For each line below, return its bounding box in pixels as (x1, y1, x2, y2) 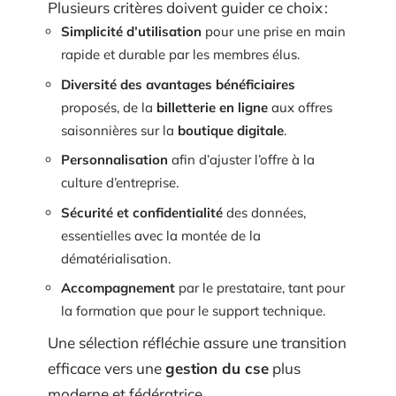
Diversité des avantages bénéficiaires (61, 75, 295, 93)
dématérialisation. (61, 249, 171, 267)
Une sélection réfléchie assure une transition (48, 332, 346, 352)
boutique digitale (178, 121, 284, 139)
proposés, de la (61, 98, 156, 116)
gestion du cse (165, 358, 269, 377)
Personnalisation (61, 151, 168, 168)
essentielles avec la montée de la (61, 226, 261, 244)
